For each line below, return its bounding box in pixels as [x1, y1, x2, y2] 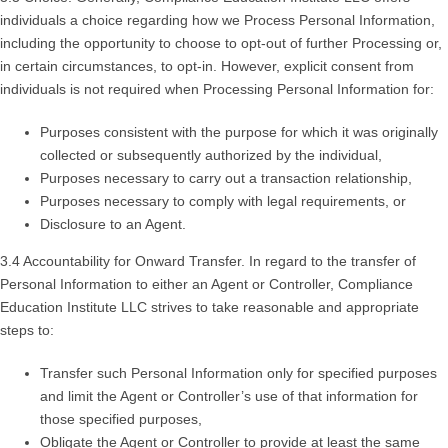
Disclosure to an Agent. [40, 216, 186, 233]
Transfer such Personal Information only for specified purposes [40, 365, 437, 382]
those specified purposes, [40, 411, 202, 428]
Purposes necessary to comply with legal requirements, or [40, 193, 406, 210]
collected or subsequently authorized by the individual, [40, 147, 382, 164]
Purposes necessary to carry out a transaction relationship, [40, 170, 412, 187]
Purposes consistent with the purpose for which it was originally [40, 124, 438, 141]
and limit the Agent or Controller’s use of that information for [40, 388, 418, 405]
